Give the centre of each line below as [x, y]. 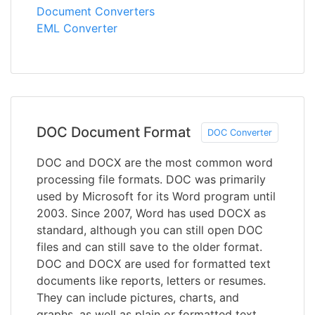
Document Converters [96, 11]
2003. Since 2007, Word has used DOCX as [151, 213]
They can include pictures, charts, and [138, 297]
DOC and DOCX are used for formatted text [154, 263]
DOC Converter [240, 132]
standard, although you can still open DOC [150, 230]
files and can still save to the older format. [149, 246]
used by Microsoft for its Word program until [156, 196]
